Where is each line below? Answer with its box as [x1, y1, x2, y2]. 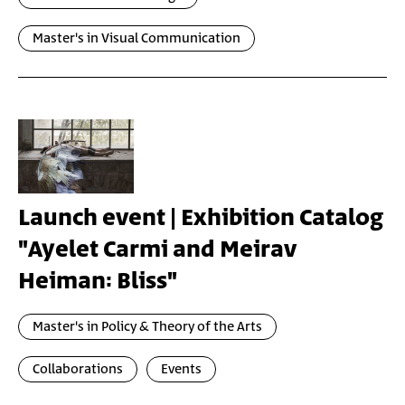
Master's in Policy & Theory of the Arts [33, 317, 262, 336]
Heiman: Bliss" [18, 265, 177, 298]
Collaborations [33, 360, 123, 379]
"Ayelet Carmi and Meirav [18, 233, 297, 267]
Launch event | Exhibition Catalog [18, 202, 383, 235]
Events [161, 360, 202, 379]
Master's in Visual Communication [33, 29, 240, 48]
